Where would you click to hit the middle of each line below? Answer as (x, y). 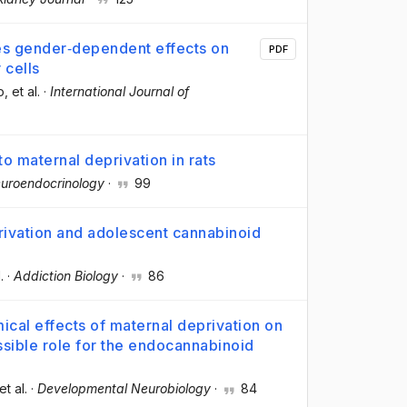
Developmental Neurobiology (124, 389)
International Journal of (119, 91)
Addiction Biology (66, 276)
